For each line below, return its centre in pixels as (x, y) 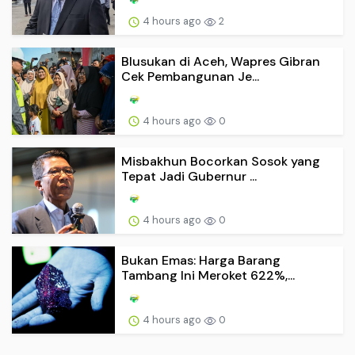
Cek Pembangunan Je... (190, 76)
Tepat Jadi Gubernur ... (189, 176)
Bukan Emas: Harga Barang (201, 261)
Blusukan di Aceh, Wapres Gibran (221, 61)
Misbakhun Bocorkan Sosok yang (221, 161)
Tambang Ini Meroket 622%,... (208, 276)
